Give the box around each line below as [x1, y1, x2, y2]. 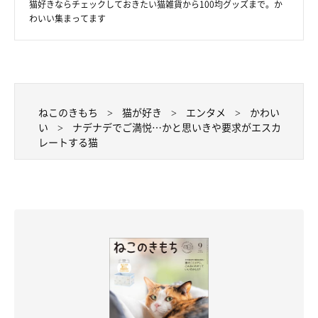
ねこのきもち [38, 105, 98, 120]
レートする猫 [38, 135, 98, 150]
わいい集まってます [29, 12, 106, 26]
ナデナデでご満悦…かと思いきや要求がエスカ [72, 120, 281, 135]
